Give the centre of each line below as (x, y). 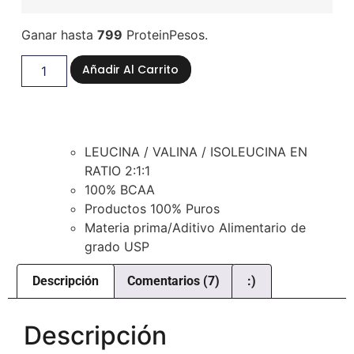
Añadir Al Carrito (130, 70)
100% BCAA (119, 190)
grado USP (117, 247)
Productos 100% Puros (152, 209)
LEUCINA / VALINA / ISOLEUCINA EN (196, 152)
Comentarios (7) (173, 281)
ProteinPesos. (165, 34)
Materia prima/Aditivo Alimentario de (195, 228)
